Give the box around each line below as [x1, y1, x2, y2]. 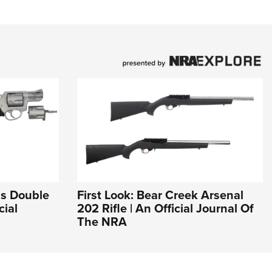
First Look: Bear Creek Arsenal [77, 186, 243, 204]
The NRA [77, 212, 127, 231]
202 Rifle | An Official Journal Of [77, 199, 254, 217]
